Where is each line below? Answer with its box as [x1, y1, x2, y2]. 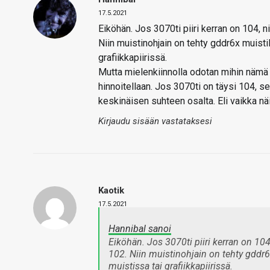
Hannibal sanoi [108, 223, 171, 234]
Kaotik [98, 185, 124, 196]
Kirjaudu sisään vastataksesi [98, 116, 212, 127]
